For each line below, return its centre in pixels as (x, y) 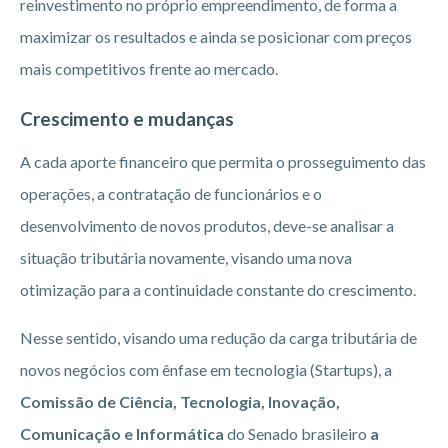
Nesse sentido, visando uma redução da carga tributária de (218, 337)
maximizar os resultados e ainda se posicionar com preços (216, 36)
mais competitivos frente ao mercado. (149, 68)
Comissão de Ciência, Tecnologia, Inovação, (180, 401)
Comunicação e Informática (123, 433)
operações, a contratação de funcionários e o (171, 193)
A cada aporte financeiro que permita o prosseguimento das (223, 161)
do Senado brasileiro (297, 433)
